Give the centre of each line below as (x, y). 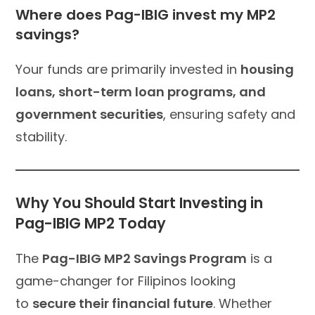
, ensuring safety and (230, 114)
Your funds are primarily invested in (128, 69)
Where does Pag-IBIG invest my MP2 (146, 14)
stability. (41, 136)
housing (268, 69)
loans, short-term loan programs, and (141, 91)
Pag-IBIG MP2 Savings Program (145, 258)
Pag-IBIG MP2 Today (91, 223)
